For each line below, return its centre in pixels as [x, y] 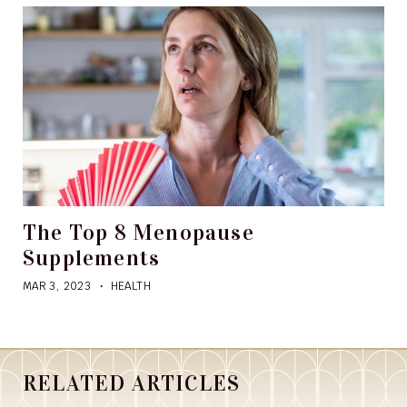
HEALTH [130, 287]
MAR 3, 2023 [57, 287]
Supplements [92, 258]
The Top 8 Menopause [139, 233]
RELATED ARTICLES [132, 384]
